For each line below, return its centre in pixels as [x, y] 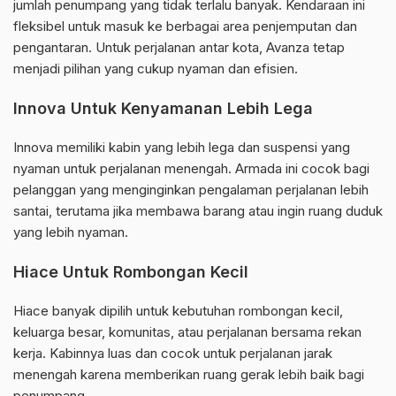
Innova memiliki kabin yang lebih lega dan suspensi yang [182, 148]
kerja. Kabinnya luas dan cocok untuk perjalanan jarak [173, 354]
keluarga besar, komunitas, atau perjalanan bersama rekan [187, 332]
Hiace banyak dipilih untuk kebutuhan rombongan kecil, [178, 311]
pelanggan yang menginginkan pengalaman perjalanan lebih [191, 190]
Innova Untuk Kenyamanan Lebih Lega [163, 109]
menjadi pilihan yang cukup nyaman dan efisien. [156, 69]
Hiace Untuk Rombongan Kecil [131, 272]
